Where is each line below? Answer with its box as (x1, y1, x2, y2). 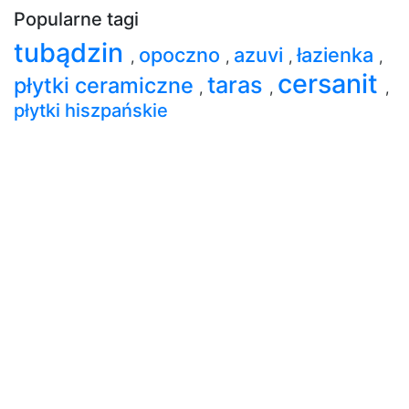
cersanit (278, 67, 385, 100)
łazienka (297, 42, 379, 67)
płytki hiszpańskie (14, 99, 168, 121)
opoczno (139, 42, 225, 67)
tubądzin (14, 36, 131, 68)
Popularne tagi (14, 7, 139, 30)
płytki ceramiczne (14, 71, 199, 99)
